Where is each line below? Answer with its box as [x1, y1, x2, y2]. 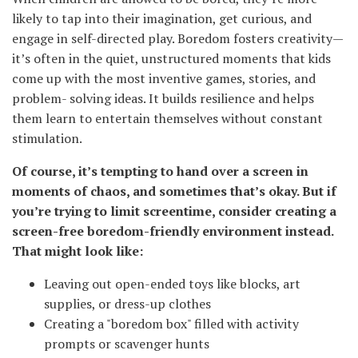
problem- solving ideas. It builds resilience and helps [12, 89, 314, 108]
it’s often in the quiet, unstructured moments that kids [12, 50, 331, 68]
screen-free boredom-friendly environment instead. [12, 222, 333, 241]
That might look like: [12, 242, 143, 261]
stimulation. [12, 129, 82, 148]
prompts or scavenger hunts [44, 335, 209, 353]
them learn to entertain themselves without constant [12, 109, 323, 128]
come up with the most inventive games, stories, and [12, 70, 316, 88]
